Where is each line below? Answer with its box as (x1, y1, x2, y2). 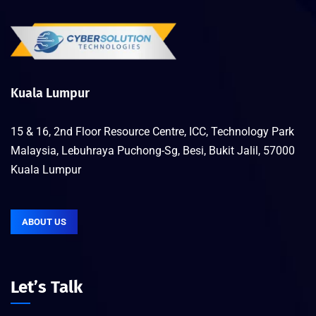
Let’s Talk (11, 276, 83, 297)
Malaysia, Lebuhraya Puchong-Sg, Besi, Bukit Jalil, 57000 (11, 143, 295, 157)
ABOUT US (22, 216, 66, 227)
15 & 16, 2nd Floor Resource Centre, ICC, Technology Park (11, 124, 294, 138)
